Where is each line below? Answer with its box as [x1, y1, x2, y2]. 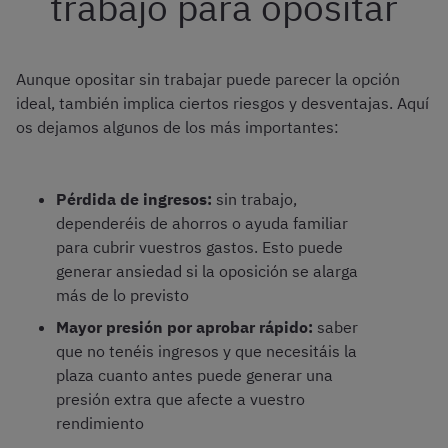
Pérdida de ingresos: [56, 189, 212, 210]
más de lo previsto [56, 285, 189, 306]
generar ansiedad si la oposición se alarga [56, 261, 358, 282]
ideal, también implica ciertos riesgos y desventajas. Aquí [16, 93, 429, 114]
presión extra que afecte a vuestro [56, 389, 305, 410]
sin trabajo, [212, 189, 297, 210]
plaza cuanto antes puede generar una [56, 365, 333, 386]
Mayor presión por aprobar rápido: [56, 317, 313, 338]
